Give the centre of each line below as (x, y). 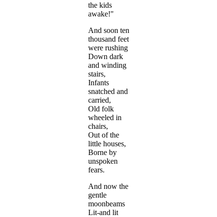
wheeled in (105, 118)
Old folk (101, 109)
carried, (100, 100)
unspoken (103, 161)
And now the (108, 186)
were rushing (108, 48)
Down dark (106, 57)
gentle (97, 195)
